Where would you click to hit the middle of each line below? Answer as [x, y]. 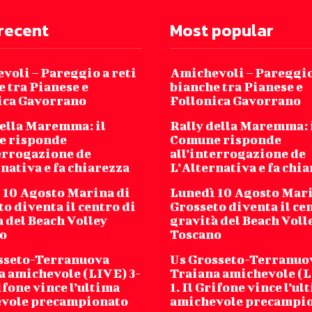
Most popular [222, 31]
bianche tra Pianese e [236, 87]
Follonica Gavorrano [235, 101]
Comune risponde [226, 140]
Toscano [196, 235]
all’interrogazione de [238, 154]
